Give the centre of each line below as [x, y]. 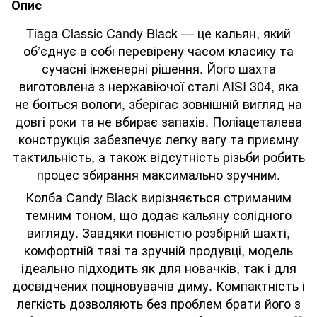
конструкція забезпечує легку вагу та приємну [158, 138]
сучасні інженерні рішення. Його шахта [158, 68]
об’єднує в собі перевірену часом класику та [158, 50]
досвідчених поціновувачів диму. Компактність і [158, 285]
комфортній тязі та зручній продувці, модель [158, 249]
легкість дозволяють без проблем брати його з [158, 302]
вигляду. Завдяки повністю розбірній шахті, [158, 232]
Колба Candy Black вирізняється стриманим [158, 196]
